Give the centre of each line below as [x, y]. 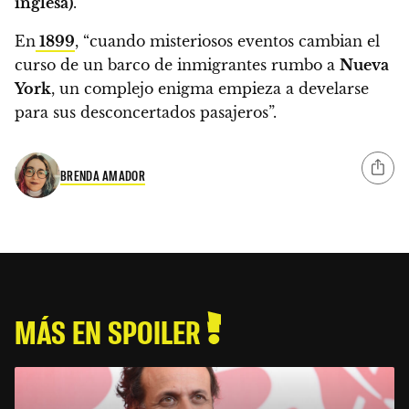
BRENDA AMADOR [103, 175]
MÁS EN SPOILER [111, 331]
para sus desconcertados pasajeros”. [146, 113]
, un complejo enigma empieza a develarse [210, 89]
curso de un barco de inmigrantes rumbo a [177, 65]
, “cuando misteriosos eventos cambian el [227, 42]
